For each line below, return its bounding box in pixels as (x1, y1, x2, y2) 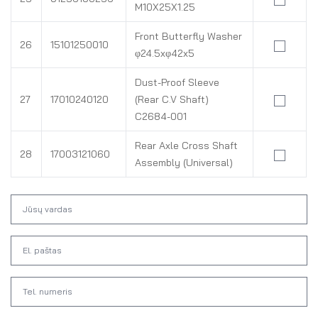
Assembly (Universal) (135, 156, 233, 169)
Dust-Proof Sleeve (135, 76, 219, 89)
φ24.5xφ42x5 (135, 47, 194, 60)
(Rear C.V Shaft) (135, 93, 209, 106)
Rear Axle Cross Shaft (135, 139, 238, 152)
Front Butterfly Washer (135, 30, 242, 43)
